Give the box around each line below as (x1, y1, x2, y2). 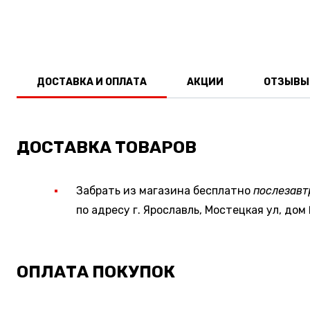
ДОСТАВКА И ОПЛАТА (37, 75, 147, 88)
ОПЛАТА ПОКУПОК (17, 262, 175, 282)
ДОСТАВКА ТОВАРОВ (17, 137, 197, 157)
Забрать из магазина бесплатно (76, 183, 253, 197)
